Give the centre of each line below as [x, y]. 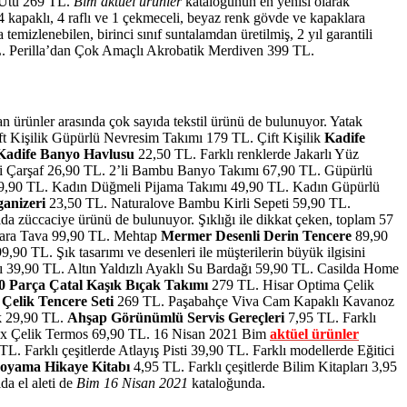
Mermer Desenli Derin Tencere [256, 236]
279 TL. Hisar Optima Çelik [291, 285]
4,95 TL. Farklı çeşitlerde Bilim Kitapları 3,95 [263, 367]
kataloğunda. [227, 383]
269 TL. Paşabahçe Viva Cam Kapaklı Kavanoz [254, 302]
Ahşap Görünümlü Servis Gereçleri [176, 318]
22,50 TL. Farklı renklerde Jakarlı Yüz [247, 154]
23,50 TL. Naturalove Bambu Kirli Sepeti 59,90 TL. [198, 203]
